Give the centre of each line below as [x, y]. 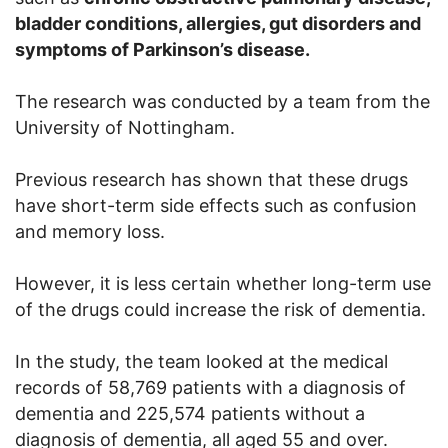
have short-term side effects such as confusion [216, 205]
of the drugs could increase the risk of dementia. [220, 309]
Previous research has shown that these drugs [211, 179]
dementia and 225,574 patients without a [190, 413]
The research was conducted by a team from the [222, 101]
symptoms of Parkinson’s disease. [162, 49]
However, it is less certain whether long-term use [223, 283]
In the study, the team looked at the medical [201, 361]
